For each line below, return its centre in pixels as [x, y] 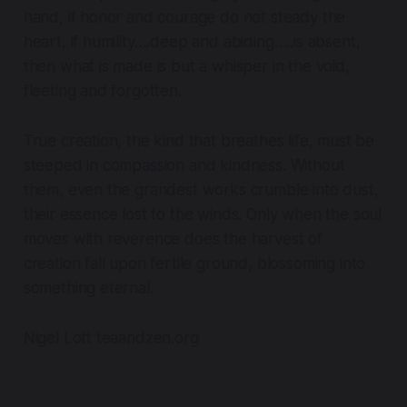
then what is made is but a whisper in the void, [186, 67]
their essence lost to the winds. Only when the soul [203, 215]
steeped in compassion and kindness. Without [184, 166]
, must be [342, 141]
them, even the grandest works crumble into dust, [201, 190]
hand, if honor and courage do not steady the [184, 18]
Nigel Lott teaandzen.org [111, 338]
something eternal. [88, 288]
